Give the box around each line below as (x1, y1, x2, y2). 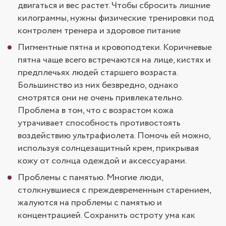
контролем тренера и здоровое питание (18, 24, 181, 37)
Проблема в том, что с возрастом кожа (18, 103, 174, 117)
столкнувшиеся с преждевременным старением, (18, 183, 211, 197)
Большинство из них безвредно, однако (18, 78, 178, 92)
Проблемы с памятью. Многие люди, (18, 171, 163, 184)
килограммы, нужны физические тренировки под (18, 11, 214, 25)
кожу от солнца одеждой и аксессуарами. (18, 154, 187, 167)
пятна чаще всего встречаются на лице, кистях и (18, 53, 211, 67)
